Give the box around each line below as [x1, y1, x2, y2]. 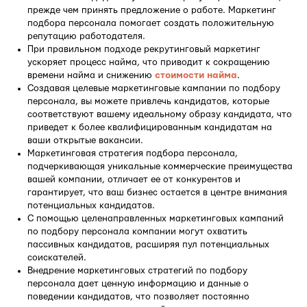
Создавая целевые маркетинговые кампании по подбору [27, 83, 280, 93]
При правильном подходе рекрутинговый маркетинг [27, 44, 260, 54]
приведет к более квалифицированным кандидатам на [27, 122, 272, 132]
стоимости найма [155, 70, 237, 80]
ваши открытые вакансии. [27, 135, 143, 145]
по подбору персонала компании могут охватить [27, 226, 247, 236]
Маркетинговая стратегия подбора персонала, [27, 148, 238, 158]
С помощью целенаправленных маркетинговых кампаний [27, 213, 284, 223]
